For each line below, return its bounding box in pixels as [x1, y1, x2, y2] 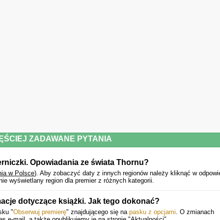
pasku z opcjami [129, 208, 176, 216]
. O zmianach [176, 208, 214, 216]
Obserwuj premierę [13, 208, 66, 216]
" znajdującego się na [66, 208, 129, 216]
